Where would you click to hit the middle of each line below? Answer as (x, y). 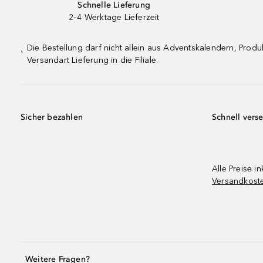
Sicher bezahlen (52, 117)
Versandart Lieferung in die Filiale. (93, 60)
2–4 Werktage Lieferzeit (114, 17)
